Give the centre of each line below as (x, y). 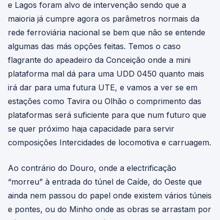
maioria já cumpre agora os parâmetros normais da (104, 19)
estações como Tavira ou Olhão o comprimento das (105, 101)
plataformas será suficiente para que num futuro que (107, 115)
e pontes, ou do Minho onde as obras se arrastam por (110, 209)
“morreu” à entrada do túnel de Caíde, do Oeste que (105, 182)
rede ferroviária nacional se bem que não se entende (107, 32)
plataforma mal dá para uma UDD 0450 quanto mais (106, 74)
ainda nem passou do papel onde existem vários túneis (110, 195)
